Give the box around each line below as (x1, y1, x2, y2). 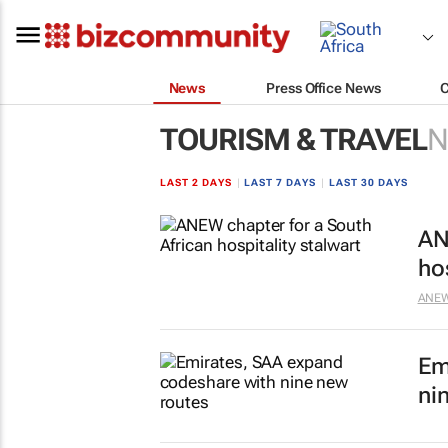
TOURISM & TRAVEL (159, 122, 427, 157)
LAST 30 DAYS (329, 177, 409, 188)
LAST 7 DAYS (244, 177, 317, 188)
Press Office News (266, 79, 381, 96)
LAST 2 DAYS (159, 177, 232, 188)
